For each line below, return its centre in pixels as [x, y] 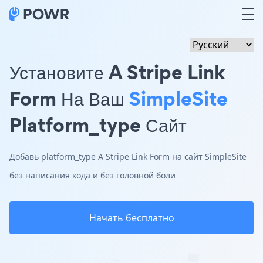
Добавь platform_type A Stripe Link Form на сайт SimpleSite [128, 156]
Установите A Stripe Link [117, 72]
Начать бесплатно [131, 218]
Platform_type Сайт [98, 125]
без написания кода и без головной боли [92, 175]
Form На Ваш [69, 98]
